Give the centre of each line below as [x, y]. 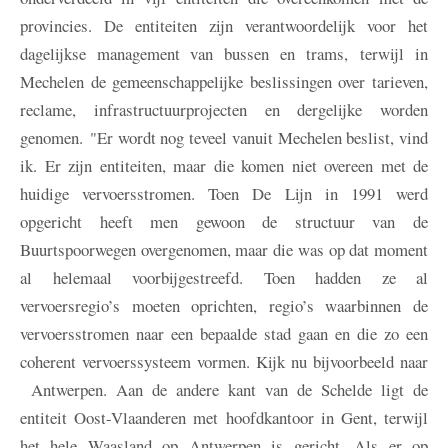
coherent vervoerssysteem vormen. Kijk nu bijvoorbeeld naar [224, 362]
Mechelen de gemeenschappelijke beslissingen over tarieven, [224, 82]
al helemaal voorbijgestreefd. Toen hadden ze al [224, 278]
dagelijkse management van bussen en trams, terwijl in [224, 54]
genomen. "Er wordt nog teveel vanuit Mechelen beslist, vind [224, 138]
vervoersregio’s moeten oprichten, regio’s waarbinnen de [224, 306]
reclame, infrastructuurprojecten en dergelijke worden [224, 110]
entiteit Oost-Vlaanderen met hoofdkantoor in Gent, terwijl [224, 418]
